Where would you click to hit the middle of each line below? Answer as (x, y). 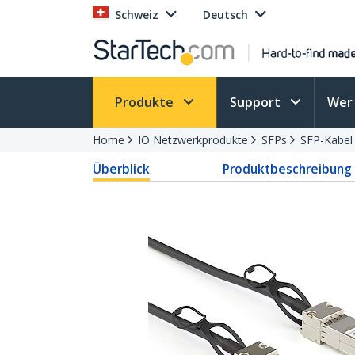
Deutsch (225, 15)
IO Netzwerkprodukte (193, 140)
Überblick (121, 169)
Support (257, 102)
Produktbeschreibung (287, 169)
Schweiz (137, 15)
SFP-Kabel (326, 140)
